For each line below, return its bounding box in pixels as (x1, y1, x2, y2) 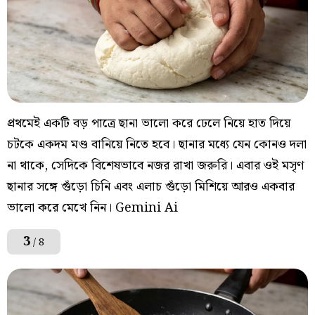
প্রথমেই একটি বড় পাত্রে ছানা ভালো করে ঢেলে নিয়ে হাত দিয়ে (7, 113, 290, 134)
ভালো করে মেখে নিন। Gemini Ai (7, 198, 178, 219)
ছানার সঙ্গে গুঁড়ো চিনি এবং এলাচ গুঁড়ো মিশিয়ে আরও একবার (7, 176, 295, 198)
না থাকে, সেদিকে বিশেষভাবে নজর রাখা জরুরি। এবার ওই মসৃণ (7, 155, 304, 176)
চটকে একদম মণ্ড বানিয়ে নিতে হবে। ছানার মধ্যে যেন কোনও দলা (7, 134, 307, 155)
